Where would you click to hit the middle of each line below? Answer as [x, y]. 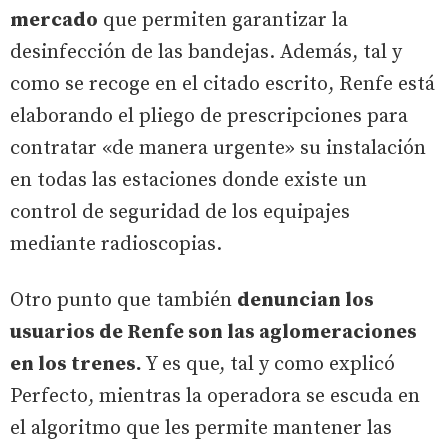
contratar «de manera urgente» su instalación [218, 148]
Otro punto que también [123, 300]
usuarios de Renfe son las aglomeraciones [213, 332]
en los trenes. [76, 364]
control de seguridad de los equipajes [180, 212]
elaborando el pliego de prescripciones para [209, 116]
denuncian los [305, 300]
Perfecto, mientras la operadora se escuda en [215, 396]
